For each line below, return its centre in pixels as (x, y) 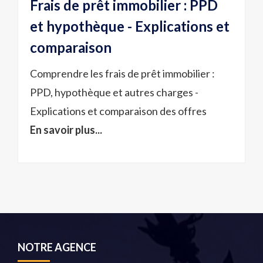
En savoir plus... (66, 130)
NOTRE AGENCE (57, 247)
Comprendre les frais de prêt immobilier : (122, 73)
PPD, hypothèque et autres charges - (114, 92)
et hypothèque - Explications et (130, 26)
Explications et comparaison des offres (118, 111)
